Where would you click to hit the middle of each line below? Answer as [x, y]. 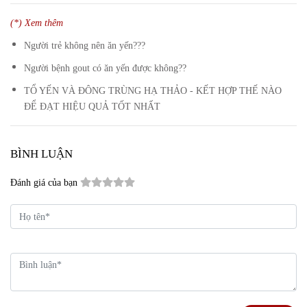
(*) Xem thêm [37, 23]
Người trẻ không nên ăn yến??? [85, 46]
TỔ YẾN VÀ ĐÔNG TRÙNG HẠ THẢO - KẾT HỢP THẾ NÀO [153, 91]
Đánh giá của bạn [44, 183]
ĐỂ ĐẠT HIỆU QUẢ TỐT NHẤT [92, 107]
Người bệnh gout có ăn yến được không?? [105, 68]
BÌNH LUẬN [41, 154]
